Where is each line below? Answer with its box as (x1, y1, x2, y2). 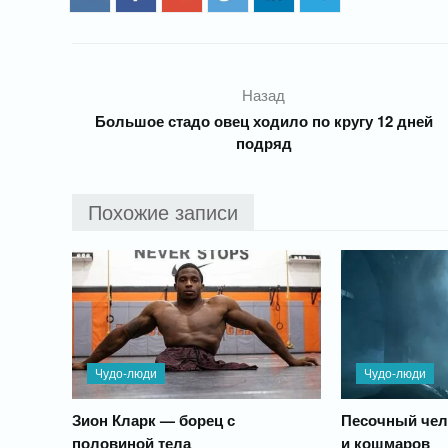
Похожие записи (88, 197, 238, 226)
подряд (235, 132, 292, 154)
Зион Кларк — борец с (72, 409, 235, 432)
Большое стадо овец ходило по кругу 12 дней (94, 110, 433, 132)
